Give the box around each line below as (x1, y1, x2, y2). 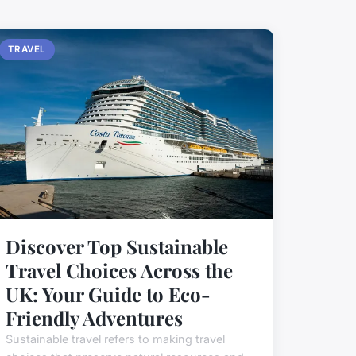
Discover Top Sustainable (5, 234, 228, 260)
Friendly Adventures (5, 305, 183, 331)
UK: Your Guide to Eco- (5, 281, 211, 308)
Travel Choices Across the (5, 257, 233, 284)
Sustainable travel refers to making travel (5, 332, 225, 346)
